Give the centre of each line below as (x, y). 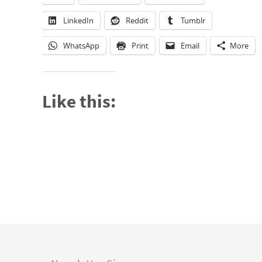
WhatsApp (81, 46)
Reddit (137, 20)
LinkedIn (78, 20)
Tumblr (193, 20)
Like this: (79, 101)
